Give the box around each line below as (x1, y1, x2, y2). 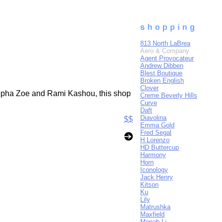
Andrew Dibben (140, 62, 183, 69)
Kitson (140, 181, 159, 188)
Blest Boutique (140, 69, 182, 77)
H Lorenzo (140, 136, 169, 144)
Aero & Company (140, 47, 189, 55)
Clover (140, 84, 159, 92)
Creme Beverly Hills (140, 92, 197, 99)
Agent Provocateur (140, 55, 194, 62)
